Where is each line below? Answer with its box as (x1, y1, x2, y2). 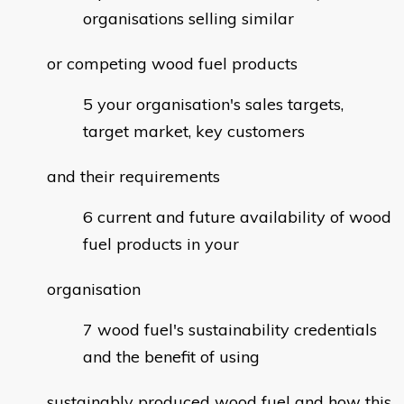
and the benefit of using (83, 346, 260, 368)
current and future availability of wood (97, 207, 391, 228)
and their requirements (47, 166, 220, 188)
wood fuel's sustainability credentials (97, 319, 377, 341)
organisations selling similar (83, 8, 294, 30)
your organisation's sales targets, (97, 94, 344, 115)
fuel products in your (83, 234, 239, 255)
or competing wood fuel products (47, 53, 298, 75)
